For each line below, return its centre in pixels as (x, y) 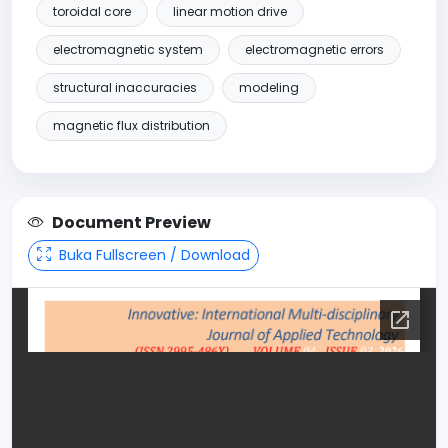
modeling (269, 87)
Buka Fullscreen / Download (152, 254)
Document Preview (131, 222)
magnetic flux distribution (131, 125)
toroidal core (92, 11)
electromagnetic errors (314, 49)
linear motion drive (230, 11)
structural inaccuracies (125, 87)
